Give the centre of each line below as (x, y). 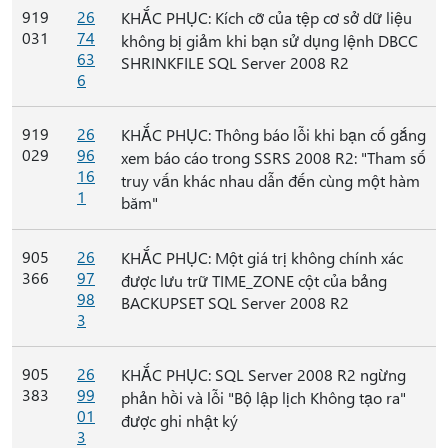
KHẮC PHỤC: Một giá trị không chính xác (262, 257)
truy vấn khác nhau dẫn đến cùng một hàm (270, 180)
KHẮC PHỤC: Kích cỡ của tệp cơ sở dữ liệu (266, 17)
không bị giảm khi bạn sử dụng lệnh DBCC (269, 40)
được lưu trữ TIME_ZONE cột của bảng (254, 280)
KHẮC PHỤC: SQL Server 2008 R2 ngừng (263, 374)
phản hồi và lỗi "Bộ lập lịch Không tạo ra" (263, 397)
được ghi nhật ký (179, 420)
